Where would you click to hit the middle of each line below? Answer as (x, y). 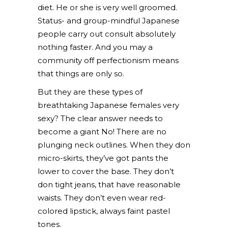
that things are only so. (81, 74)
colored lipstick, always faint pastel (104, 211)
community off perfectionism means (108, 60)
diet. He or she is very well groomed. (107, 7)
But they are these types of (90, 92)
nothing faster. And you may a (95, 47)
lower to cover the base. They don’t (106, 171)
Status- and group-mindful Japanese (109, 21)
